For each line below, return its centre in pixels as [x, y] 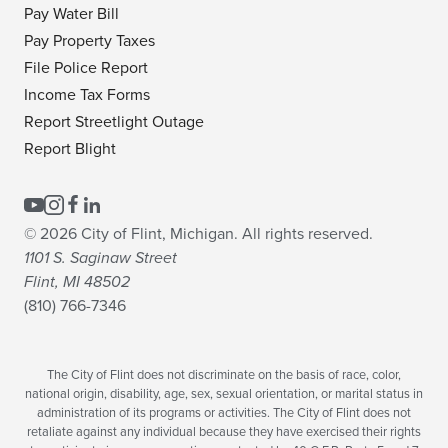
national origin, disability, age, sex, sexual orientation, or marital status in [224, 394]
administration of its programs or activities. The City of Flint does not [224, 413]
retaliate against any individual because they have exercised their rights [224, 432]
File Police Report [86, 68]
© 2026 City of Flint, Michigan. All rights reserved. [198, 234]
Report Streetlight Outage [114, 122]
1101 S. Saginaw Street [100, 258]
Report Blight [70, 149]
